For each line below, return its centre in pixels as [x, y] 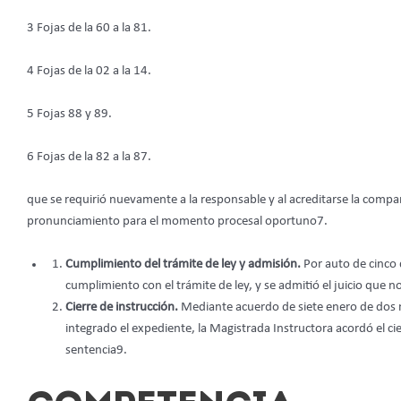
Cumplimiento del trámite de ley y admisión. [184, 265]
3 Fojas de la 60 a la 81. [89, 29]
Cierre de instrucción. [123, 308]
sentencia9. [96, 351]
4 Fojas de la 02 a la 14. [89, 72]
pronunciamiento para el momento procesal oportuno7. [177, 222]
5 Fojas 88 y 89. [69, 115]
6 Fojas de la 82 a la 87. [89, 158]
